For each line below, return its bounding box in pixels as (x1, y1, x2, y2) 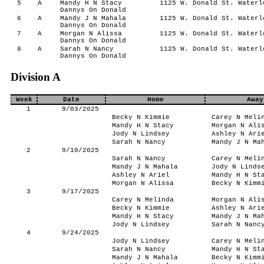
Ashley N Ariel (111, 171, 170, 179)
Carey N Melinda (111, 196, 174, 203)
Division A (11, 71, 61, 83)
